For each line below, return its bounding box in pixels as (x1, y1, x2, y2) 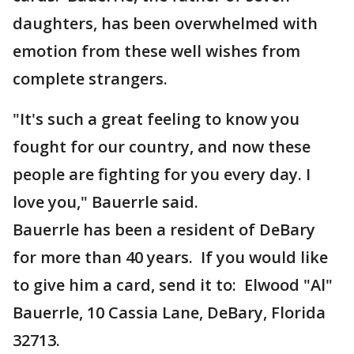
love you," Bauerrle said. (13, 191, 198, 213)
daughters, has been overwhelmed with (13, 13, 318, 34)
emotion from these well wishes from (13, 40, 300, 62)
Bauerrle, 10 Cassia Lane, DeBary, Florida (13, 302, 326, 323)
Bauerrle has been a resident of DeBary (13, 219, 315, 240)
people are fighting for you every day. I (13, 164, 311, 185)
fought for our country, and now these (13, 136, 311, 157)
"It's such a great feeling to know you (13, 108, 299, 130)
